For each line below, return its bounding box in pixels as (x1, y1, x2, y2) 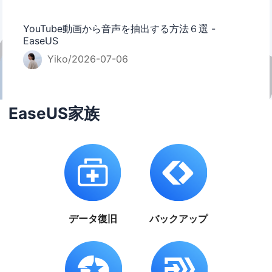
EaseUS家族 (8, 104, 100, 123)
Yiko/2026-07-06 (44, 53, 128, 66)
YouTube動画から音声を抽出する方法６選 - (23, 22, 216, 35)
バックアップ (149, 212, 208, 225)
